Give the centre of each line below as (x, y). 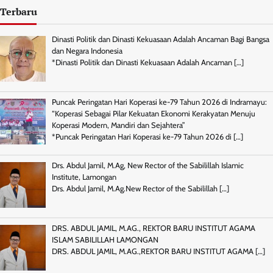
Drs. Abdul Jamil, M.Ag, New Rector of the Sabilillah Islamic (147, 165)
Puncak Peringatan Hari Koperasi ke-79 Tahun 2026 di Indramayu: (159, 102)
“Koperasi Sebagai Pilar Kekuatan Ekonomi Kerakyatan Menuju (153, 114)
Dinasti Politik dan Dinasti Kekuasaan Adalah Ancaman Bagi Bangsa (160, 39)
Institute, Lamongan (84, 177)
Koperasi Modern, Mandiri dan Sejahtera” (118, 126)
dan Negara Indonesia (87, 51)
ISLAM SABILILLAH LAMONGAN (105, 240)
